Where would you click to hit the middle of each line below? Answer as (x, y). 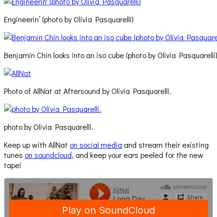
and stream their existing (165, 145)
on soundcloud (48, 155)
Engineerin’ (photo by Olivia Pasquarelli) (69, 19)
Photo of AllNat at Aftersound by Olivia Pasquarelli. (88, 91)
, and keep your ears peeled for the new (138, 155)
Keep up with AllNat (37, 145)
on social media (96, 145)
